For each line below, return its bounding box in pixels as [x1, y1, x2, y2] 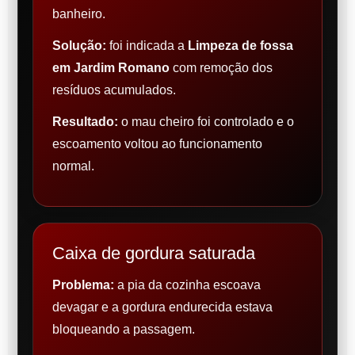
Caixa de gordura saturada [52, 243, 255, 264]
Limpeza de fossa [188, 39, 293, 53]
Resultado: [52, 115, 118, 129]
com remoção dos [170, 61, 273, 75]
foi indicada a [106, 39, 188, 53]
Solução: [52, 39, 106, 53]
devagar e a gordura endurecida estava [52, 300, 273, 315]
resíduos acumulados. [52, 83, 176, 97]
